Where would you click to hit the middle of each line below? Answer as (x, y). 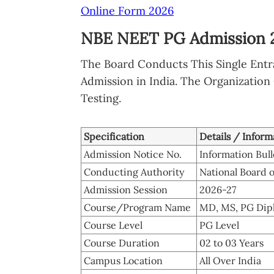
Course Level (113, 225)
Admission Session (126, 189)
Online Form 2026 (127, 10)
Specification (114, 136)
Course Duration (122, 243)
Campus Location (123, 260)
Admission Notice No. (133, 154)
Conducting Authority (134, 172)
